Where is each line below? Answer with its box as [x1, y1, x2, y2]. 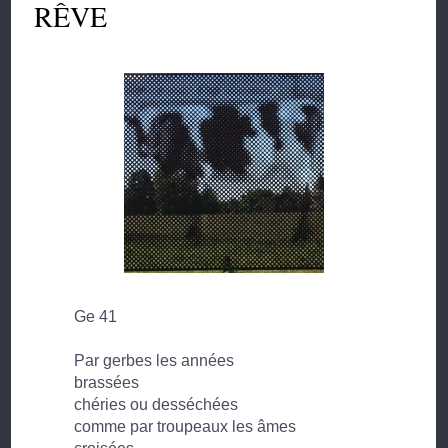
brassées [74, 374, 140, 392]
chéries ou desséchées [74, 396, 239, 414]
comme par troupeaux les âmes [74, 418, 297, 436]
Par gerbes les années [74, 352, 235, 370]
